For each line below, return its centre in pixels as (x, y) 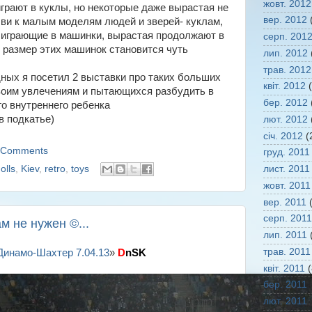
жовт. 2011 (287, 185)
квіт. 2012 (284, 86)
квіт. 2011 (284, 268)
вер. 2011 (284, 202)
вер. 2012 (285, 20)
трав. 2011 (287, 251)
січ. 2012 (283, 136)
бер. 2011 (285, 285)
